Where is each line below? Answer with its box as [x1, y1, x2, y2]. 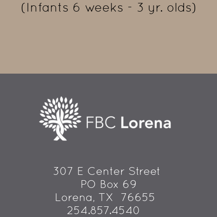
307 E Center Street [53, 165, 164, 178]
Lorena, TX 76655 [55, 191, 155, 204]
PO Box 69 [80, 178, 137, 191]
